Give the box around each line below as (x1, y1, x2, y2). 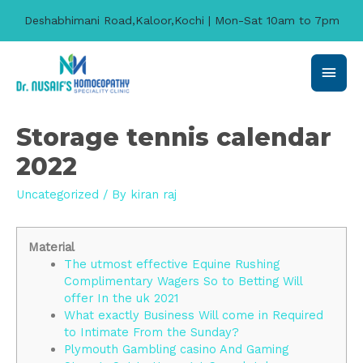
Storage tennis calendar (16, 122, 331, 152)
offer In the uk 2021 (63, 290, 178, 305)
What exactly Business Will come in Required (63, 307, 323, 322)
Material (28, 239, 75, 254)
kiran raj (130, 186, 177, 202)
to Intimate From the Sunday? (63, 324, 239, 340)
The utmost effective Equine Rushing (63, 256, 280, 271)
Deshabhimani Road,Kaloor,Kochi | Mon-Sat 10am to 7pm (23, 14, 340, 27)
